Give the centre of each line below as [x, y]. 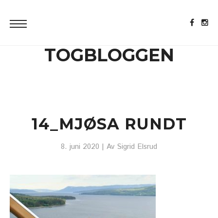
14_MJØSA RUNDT [109, 124]
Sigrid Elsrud [137, 147]
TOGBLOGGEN [109, 55]
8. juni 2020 [80, 147]
